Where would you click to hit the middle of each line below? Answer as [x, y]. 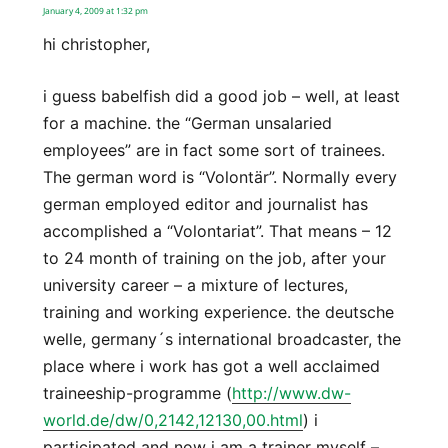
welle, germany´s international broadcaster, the [221, 339]
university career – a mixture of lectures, [195, 285]
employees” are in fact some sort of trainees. [213, 150]
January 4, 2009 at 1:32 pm [95, 11]
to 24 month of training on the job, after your [214, 258]
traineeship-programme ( [137, 393]
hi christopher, [96, 43]
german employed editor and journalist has [205, 204]
